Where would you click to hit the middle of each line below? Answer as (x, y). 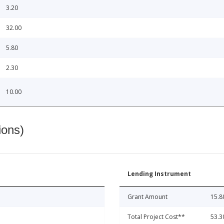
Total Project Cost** (156, 217)
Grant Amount (147, 197)
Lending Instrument (159, 174)
